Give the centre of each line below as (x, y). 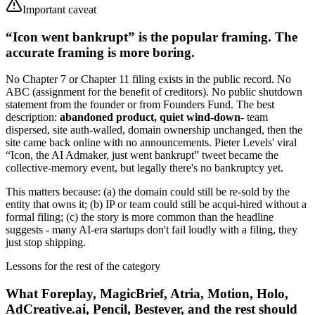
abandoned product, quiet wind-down (150, 117)
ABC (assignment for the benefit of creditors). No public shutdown (154, 92)
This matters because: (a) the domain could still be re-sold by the (148, 192)
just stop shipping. (46, 243)
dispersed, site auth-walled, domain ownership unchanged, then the (154, 130)
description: (33, 117)
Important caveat (59, 9)
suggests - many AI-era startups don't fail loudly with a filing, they (152, 230)
